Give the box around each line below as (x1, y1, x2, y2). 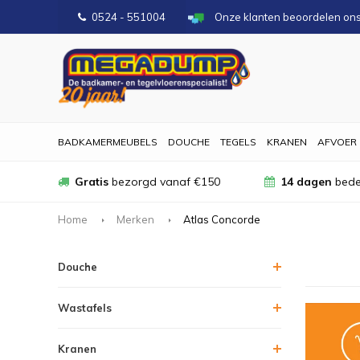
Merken (117, 212, 154, 226)
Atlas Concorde (183, 212, 260, 226)
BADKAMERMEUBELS (58, 136, 157, 148)
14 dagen (280, 174, 332, 189)
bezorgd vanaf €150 (108, 174, 220, 189)
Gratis (75, 174, 108, 189)
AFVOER (317, 136, 357, 148)
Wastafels (58, 301, 112, 314)
